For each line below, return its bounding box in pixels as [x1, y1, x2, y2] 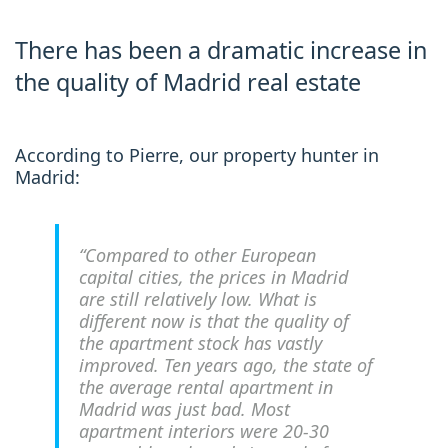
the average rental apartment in [79, 375, 333, 399]
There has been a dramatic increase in [15, 34, 427, 66]
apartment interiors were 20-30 [79, 419, 329, 443]
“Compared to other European [79, 243, 316, 267]
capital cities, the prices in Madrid [79, 265, 348, 289]
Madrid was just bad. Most [79, 397, 290, 421]
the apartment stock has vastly [79, 331, 322, 355]
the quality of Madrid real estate [15, 66, 361, 98]
